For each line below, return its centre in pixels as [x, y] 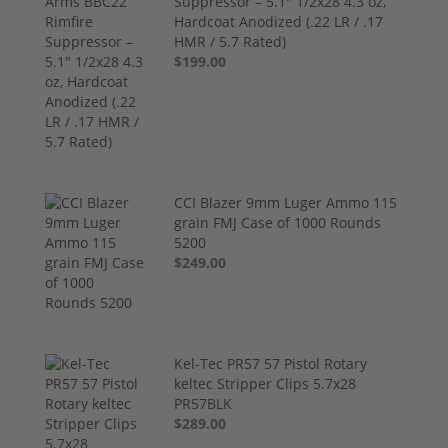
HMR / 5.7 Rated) [230, 42]
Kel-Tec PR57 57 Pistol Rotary [271, 364]
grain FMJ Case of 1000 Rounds [278, 223]
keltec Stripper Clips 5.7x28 [265, 384]
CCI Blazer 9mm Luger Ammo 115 [286, 203]
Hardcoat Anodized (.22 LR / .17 [279, 22]
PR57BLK [203, 404]
